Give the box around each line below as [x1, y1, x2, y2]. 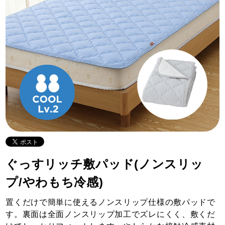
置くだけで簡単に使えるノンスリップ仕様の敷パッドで [6, 197, 215, 206]
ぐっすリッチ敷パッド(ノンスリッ [6, 157, 203, 171]
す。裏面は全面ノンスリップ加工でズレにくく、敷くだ [6, 209, 215, 218]
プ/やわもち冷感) [6, 175, 103, 189]
